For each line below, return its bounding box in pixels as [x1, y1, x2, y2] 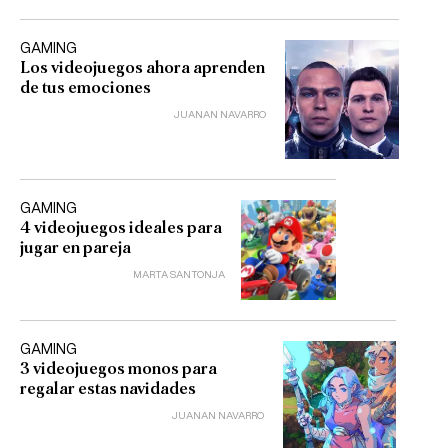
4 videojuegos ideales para [20, 219, 222, 237]
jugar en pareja [20, 239, 131, 257]
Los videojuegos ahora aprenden [20, 58, 265, 76]
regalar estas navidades [20, 379, 196, 397]
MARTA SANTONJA [133, 270, 226, 281]
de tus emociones [20, 78, 151, 96]
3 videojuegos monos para [20, 359, 217, 377]
